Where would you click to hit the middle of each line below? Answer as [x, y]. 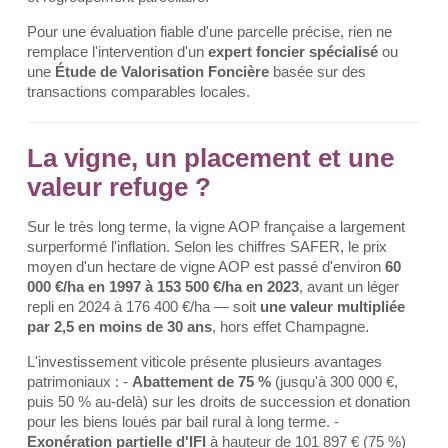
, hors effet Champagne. [290, 326]
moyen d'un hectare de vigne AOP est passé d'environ [206, 266]
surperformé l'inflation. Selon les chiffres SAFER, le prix [207, 246]
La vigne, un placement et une [210, 158]
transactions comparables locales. [138, 91]
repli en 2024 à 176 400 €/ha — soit [143, 306]
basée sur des [317, 71]
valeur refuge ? [119, 187]
